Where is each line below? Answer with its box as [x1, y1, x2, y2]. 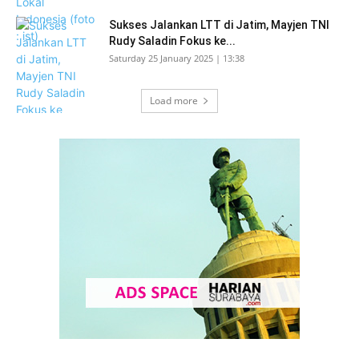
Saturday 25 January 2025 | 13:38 [109, 52, 244, 64]
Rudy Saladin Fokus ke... [109, 34, 236, 47]
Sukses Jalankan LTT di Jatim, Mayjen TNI [109, 18, 329, 31]
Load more [150, 94, 198, 107]
